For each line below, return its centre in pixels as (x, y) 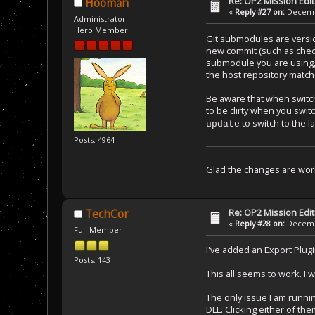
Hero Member (101, 30)
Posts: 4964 (94, 139)
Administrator (99, 18)
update (223, 124)
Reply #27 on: (260, 12)
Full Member (98, 230)
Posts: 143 (92, 259)
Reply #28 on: (260, 223)
